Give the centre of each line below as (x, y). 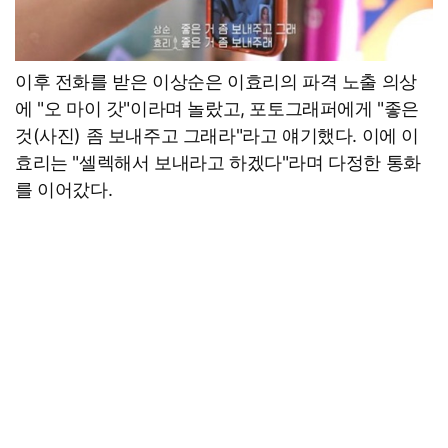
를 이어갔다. (64, 189)
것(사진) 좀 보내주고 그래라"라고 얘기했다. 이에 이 (217, 135)
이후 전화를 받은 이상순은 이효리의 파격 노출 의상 (216, 81)
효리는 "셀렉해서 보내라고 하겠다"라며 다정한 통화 (218, 162)
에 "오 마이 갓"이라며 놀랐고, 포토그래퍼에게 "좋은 (217, 108)
